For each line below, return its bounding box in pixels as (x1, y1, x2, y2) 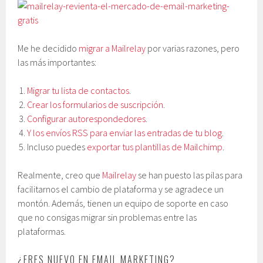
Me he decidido (18, 42, 79, 54)
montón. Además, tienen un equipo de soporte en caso (18, 197, 229, 209)
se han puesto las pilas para (136, 168, 243, 181)
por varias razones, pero (146, 42, 240, 54)
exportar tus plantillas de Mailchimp (87, 140, 223, 153)
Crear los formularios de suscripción (27, 98, 164, 110)
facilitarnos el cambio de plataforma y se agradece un (18, 183, 224, 195)
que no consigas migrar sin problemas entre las (18, 211, 197, 223)
